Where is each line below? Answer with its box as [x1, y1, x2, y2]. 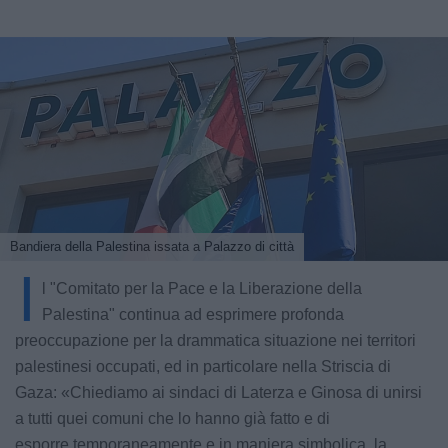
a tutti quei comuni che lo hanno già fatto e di [15, 410, 330, 427]
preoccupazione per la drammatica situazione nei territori [15, 332, 416, 349]
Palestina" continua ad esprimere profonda [42, 306, 344, 323]
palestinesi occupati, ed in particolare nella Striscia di [15, 358, 391, 375]
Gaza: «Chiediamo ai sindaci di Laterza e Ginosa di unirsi [15, 384, 422, 401]
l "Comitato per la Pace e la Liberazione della [42, 280, 362, 297]
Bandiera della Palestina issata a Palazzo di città [10, 239, 294, 254]
